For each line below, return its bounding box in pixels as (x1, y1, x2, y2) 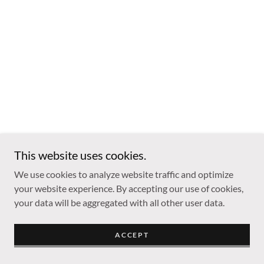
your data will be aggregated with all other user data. (14, 197, 225, 208)
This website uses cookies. (14, 148, 146, 162)
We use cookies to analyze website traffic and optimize (14, 169, 233, 180)
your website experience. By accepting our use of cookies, (14, 183, 243, 194)
